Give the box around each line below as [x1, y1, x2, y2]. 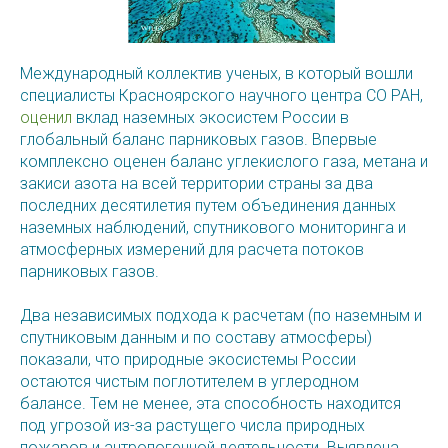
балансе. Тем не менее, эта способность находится [20, 394, 401, 414]
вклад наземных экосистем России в [72, 108, 349, 128]
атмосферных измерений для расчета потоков [20, 240, 364, 260]
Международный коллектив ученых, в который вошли [20, 64, 413, 84]
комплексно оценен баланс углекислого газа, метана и [20, 152, 428, 172]
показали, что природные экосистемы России [20, 350, 356, 370]
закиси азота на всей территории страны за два [20, 174, 373, 194]
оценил [20, 108, 72, 128]
